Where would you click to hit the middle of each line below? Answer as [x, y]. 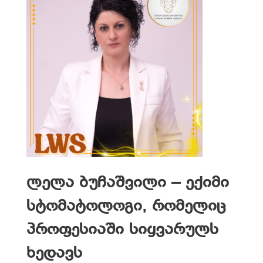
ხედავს [54, 253]
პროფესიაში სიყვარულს [122, 230]
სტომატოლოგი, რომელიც [126, 206]
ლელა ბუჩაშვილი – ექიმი [128, 183]
